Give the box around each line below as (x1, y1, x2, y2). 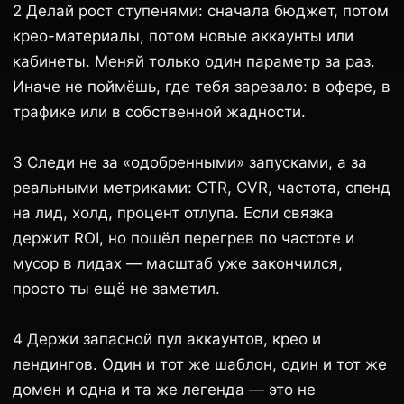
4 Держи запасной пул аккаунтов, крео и (13, 330, 321, 348)
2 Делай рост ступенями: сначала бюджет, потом (13, 2, 389, 20)
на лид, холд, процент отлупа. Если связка (13, 204, 334, 222)
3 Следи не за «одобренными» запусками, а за (13, 153, 367, 171)
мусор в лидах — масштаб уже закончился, (13, 254, 343, 272)
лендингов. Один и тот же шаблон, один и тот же (13, 355, 387, 373)
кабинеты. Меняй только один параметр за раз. (13, 52, 375, 70)
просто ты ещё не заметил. (13, 280, 220, 298)
